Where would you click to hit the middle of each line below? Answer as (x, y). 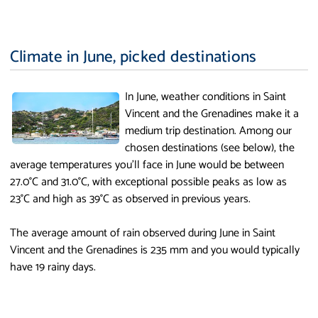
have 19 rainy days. (53, 267)
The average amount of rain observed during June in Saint (143, 233)
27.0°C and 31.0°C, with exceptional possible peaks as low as (148, 182)
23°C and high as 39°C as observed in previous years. (130, 199)
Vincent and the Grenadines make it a (212, 114)
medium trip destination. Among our (209, 131)
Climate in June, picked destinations (133, 57)
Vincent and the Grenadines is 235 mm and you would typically (155, 250)
